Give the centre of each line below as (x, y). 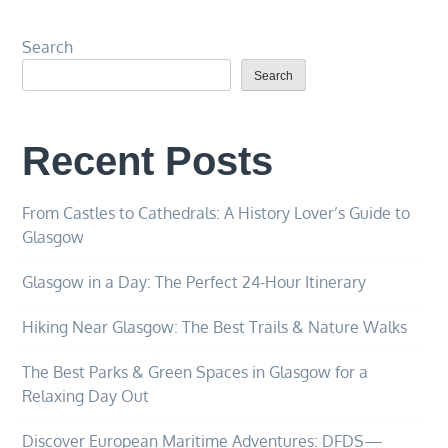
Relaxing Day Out (86, 396)
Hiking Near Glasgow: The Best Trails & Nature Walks (215, 327)
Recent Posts (148, 161)
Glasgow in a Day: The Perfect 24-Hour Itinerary (194, 282)
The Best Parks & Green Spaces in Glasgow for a (195, 372)
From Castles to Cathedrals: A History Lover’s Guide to (216, 213)
